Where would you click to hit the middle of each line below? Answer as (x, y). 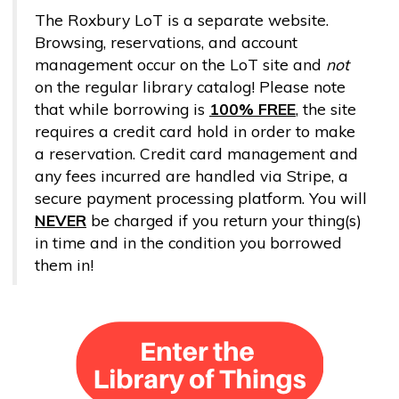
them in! (64, 264)
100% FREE (252, 108)
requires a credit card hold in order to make (195, 130)
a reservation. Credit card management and (196, 153)
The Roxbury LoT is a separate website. (181, 19)
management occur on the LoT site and (180, 64)
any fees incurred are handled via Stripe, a (191, 175)
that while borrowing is (122, 108)
